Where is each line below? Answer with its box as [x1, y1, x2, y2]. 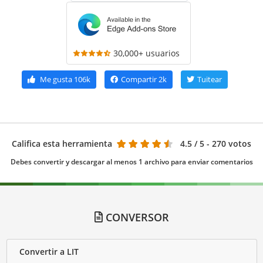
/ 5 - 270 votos [194, 137, 251, 149]
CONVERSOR [102, 210, 169, 224]
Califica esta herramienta [12, 137, 112, 149]
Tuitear [197, 73, 222, 85]
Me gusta [39, 73, 72, 85]
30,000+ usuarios [113, 47, 180, 59]
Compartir [120, 73, 157, 85]
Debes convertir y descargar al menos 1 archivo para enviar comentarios [10, 156, 253, 167]
